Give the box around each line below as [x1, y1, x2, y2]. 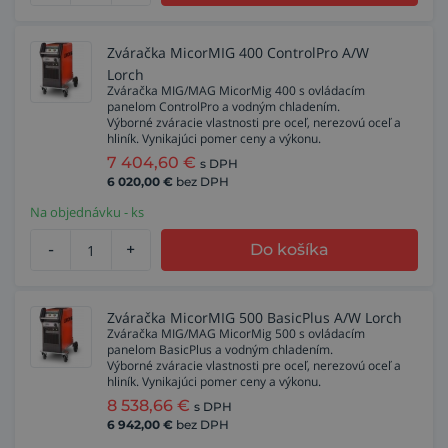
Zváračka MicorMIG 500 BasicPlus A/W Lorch [107, 308, 402, 327]
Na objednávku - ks [30, 203, 144, 221]
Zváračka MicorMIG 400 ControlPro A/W [107, 43, 369, 62]
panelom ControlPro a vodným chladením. [107, 98, 340, 115]
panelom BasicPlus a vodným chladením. [107, 341, 333, 358]
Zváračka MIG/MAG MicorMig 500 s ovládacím [107, 325, 365, 342]
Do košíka [250, 240, 330, 259]
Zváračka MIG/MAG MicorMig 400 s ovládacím [107, 82, 365, 99]
